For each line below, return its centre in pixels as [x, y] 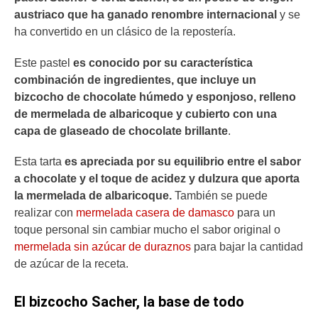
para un [255, 212]
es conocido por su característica [163, 62]
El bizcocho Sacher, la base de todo [129, 302]
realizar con [45, 212]
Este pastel [44, 62]
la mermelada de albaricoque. [93, 195]
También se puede [220, 195]
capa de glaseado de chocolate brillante [121, 131]
